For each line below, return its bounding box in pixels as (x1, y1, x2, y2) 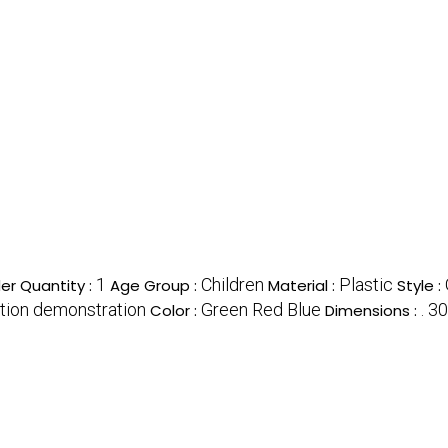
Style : (397, 275, 445, 297)
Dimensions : (325, 300, 421, 322)
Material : (268, 275, 339, 297)
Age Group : (110, 275, 201, 297)
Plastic (339, 274, 393, 296)
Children (201, 274, 264, 296)
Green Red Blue (201, 299, 321, 321)
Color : (150, 300, 201, 322)
